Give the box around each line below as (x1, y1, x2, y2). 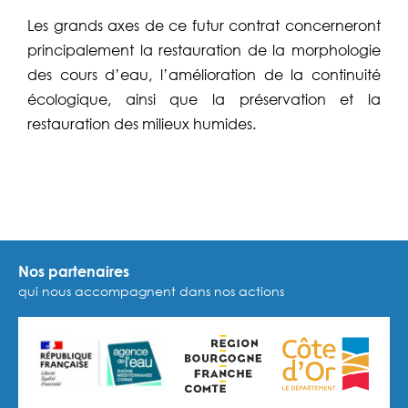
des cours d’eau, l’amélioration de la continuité (27, 64, 381, 84)
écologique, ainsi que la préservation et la (27, 88, 381, 108)
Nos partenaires (18, 261, 129, 280)
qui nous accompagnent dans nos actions (18, 281, 284, 300)
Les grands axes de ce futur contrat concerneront (27, 15, 381, 35)
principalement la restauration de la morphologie (27, 39, 381, 59)
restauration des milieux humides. (27, 113, 256, 133)
